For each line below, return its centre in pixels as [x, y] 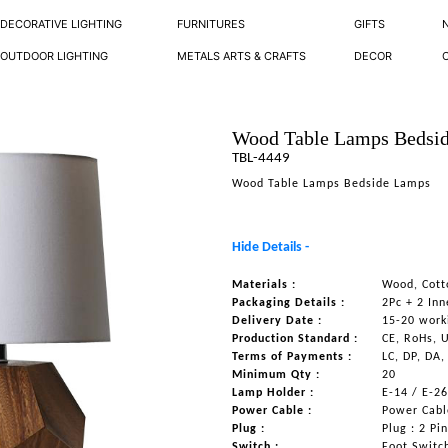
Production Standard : [295, 339]
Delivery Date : [277, 321]
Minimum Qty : [276, 375]
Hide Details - [271, 247]
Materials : [264, 285]
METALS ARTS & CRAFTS [242, 56]
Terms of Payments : [292, 357]
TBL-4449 [261, 158]
